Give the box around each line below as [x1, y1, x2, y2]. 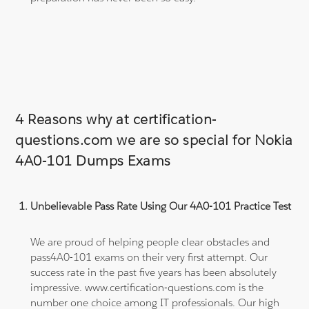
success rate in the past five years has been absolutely [30, 265, 277, 279]
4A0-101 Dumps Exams [15, 151, 171, 170]
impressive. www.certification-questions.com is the [30, 280, 264, 294]
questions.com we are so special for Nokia [15, 130, 293, 149]
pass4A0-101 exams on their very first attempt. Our [30, 250, 268, 263]
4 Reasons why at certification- [15, 110, 217, 128]
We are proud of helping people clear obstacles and [30, 235, 270, 248]
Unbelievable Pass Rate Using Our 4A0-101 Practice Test [30, 199, 292, 212]
